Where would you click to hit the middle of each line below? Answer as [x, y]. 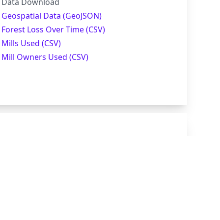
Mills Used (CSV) [31, 43]
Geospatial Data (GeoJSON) [52, 16]
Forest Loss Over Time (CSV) [54, 30]
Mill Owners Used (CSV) [45, 57]
